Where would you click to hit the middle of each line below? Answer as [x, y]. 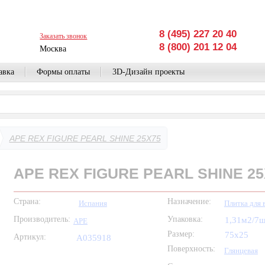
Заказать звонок [64, 36]
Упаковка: [185, 219]
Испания [93, 203]
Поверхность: [191, 249]
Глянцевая [241, 251]
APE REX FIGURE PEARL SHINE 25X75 [85, 138]
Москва [53, 49]
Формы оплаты [63, 72]
